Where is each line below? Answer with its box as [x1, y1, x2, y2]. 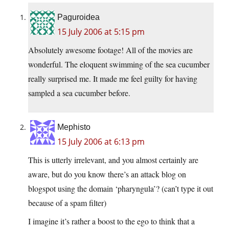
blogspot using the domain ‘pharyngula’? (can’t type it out [28, 183, 213, 194]
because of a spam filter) [28, 197, 106, 209]
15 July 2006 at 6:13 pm [57, 136, 145, 148]
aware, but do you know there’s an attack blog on [28, 169, 186, 180]
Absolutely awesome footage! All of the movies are [28, 44, 193, 56]
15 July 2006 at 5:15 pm [57, 26, 145, 38]
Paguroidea [57, 13, 100, 22]
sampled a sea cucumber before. [28, 87, 130, 99]
